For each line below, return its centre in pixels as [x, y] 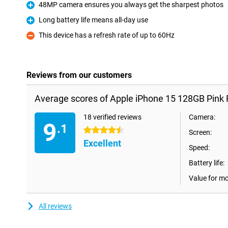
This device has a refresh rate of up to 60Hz [107, 35]
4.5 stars [97, 130]
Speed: [199, 148]
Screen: [200, 132]
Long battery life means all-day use [93, 20]
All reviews [55, 206]
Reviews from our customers [79, 75]
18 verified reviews [112, 117]
